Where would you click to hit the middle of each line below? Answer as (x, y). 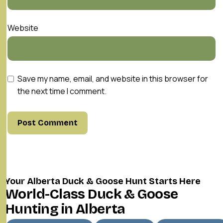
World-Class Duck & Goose (92, 194)
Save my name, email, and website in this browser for (113, 79)
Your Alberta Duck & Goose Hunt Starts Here (103, 181)
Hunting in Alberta (65, 209)
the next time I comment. (62, 91)
